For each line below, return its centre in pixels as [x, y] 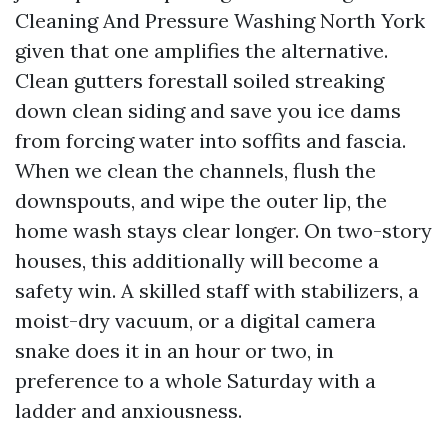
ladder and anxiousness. [128, 410]
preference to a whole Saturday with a [195, 380]
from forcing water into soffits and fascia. [210, 140]
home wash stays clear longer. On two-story [223, 230]
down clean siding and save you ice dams [208, 110]
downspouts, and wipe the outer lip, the [201, 200]
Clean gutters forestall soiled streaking [199, 80]
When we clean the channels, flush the [195, 170]
